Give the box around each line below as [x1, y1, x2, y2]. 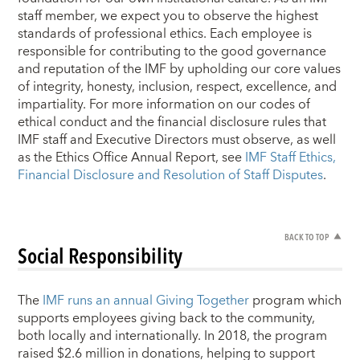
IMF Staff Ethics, [245, 146, 337, 170]
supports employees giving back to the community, [18, 306, 316, 329]
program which [252, 288, 342, 312]
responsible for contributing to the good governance [18, 40, 327, 63]
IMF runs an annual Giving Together [43, 288, 253, 312]
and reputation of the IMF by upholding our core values [18, 58, 342, 81]
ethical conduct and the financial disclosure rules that [18, 111, 327, 134]
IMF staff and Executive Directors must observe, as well [18, 129, 337, 152]
